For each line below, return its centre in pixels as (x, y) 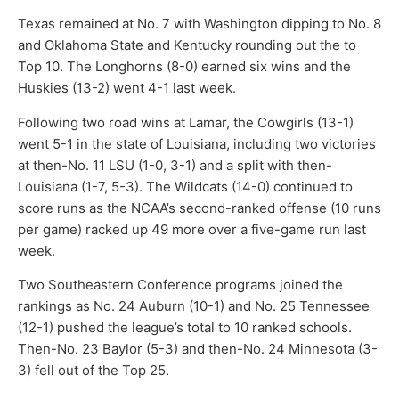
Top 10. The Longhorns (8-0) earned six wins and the (184, 67)
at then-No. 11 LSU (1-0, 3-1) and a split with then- (175, 165)
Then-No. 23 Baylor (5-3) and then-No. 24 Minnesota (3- (198, 349)
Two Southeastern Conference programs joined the (180, 285)
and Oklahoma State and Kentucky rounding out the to (187, 45)
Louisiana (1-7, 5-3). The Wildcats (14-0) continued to (185, 186)
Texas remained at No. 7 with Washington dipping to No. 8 (199, 24)
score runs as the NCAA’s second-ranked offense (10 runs (199, 208)
